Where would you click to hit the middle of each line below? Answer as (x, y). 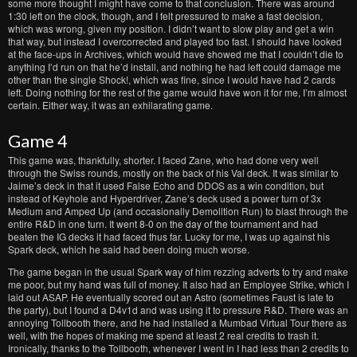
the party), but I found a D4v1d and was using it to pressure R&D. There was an (178, 310)
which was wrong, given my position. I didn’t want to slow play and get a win (171, 28)
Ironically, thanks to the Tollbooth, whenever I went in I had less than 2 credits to (178, 348)
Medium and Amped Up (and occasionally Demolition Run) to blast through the (178, 211)
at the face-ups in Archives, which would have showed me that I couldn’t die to (176, 54)
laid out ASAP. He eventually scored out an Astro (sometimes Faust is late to (171, 297)
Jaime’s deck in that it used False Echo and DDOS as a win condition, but (166, 185)
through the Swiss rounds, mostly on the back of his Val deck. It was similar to (173, 173)
